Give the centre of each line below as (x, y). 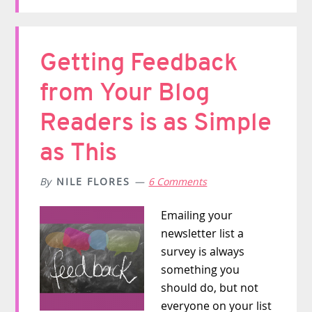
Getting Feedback (139, 62)
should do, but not (210, 288)
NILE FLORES (94, 182)
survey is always (203, 252)
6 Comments (178, 182)
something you (201, 270)
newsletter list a (203, 234)
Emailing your (197, 216)
